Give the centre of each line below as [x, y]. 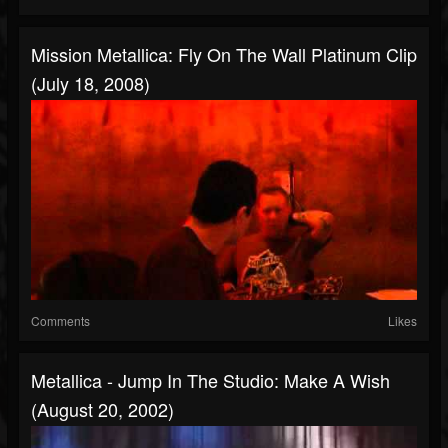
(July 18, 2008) [90, 83]
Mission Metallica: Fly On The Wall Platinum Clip [224, 54]
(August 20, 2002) [102, 409]
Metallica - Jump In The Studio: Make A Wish [210, 380]
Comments [60, 321]
